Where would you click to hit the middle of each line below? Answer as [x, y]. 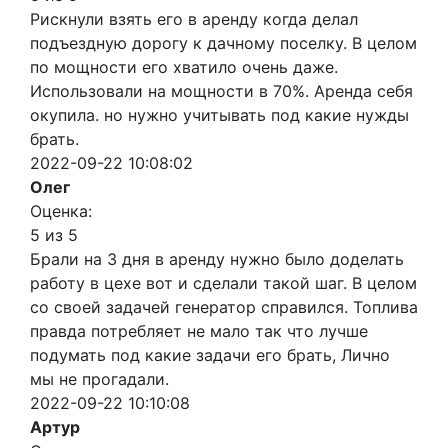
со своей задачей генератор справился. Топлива [224, 307]
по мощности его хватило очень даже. [184, 67]
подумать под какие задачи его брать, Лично [210, 355]
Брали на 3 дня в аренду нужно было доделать [217, 259]
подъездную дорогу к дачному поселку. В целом [223, 43]
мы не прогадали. [99, 379]
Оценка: [61, 211]
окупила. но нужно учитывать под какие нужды [219, 115]
